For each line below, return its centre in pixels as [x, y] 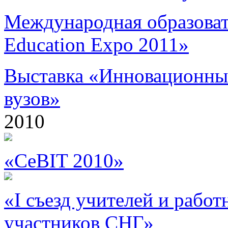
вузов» [32, 98]
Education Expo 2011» [96, 45]
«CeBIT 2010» [64, 161]
